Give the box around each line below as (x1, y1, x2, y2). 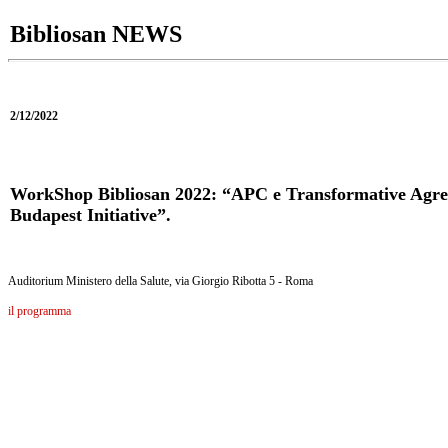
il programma (8, 304, 71, 318)
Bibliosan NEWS (10, 21, 182, 47)
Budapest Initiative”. (10, 205, 171, 225)
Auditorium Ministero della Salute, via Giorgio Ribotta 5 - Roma (8, 274, 313, 288)
